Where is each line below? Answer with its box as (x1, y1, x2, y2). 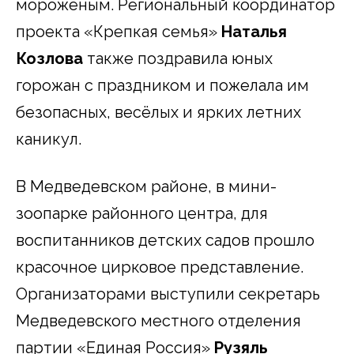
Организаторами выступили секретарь (16, 284, 320, 303)
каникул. (16, 129, 81, 149)
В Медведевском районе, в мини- (16, 176, 277, 196)
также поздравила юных (83, 48, 273, 68)
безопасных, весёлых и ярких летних (16, 102, 301, 122)
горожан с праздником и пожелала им (16, 75, 309, 95)
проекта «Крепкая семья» (16, 21, 221, 41)
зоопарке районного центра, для (16, 203, 268, 223)
